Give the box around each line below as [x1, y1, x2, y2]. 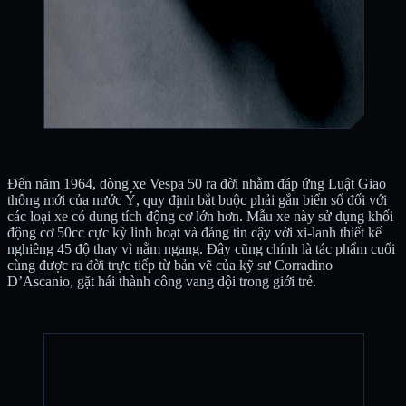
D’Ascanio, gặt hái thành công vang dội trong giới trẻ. [7, 274, 316, 290]
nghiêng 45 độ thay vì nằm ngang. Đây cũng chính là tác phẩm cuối [7, 241, 395, 257]
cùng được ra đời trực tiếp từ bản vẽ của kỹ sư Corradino [7, 257, 333, 274]
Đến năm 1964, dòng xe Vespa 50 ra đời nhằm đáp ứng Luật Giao [7, 176, 386, 192]
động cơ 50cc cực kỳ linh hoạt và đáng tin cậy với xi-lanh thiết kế [7, 225, 382, 241]
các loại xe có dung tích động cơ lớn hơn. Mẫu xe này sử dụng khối [7, 208, 393, 225]
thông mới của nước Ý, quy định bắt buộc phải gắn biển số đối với [7, 192, 387, 208]
